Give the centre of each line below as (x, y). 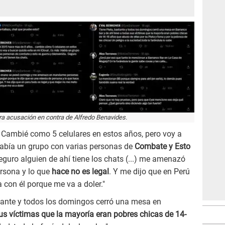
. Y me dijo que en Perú (149, 172)
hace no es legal (79, 172)
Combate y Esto (161, 147)
